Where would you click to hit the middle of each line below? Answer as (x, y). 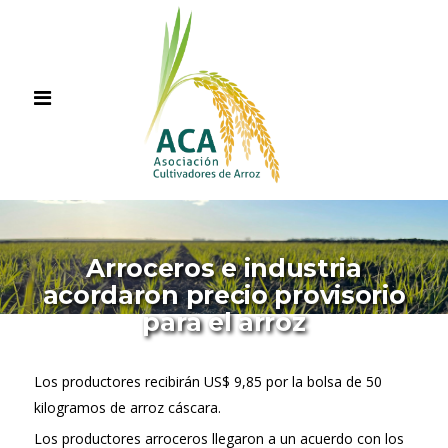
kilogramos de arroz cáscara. (127, 408)
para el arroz (224, 322)
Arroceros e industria (224, 268)
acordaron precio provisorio (224, 295)
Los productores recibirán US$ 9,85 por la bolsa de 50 (208, 382)
